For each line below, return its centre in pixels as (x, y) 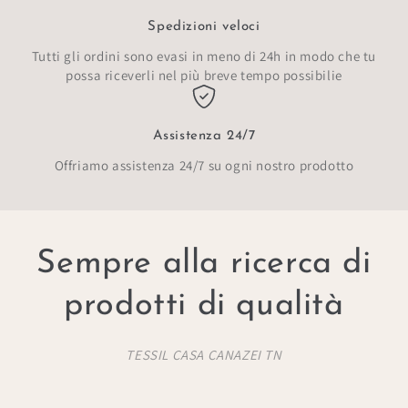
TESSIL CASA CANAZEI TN (204, 355)
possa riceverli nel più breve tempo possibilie (204, 76)
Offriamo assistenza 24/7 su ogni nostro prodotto (204, 166)
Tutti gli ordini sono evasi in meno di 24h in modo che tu (204, 56)
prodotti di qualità (204, 306)
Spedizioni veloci (204, 26)
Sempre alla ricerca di (204, 265)
